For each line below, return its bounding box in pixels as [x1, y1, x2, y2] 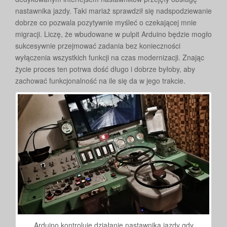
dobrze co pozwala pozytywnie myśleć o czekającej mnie [15, 17, 197, 27]
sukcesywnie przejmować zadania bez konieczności [15, 40, 180, 51]
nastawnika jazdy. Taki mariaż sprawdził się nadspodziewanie [15, 5, 212, 16]
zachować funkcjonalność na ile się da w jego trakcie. [15, 75, 185, 86]
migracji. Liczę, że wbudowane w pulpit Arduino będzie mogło [15, 28, 212, 39]
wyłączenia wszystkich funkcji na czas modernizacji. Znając [15, 52, 204, 62]
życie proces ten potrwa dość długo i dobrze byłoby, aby [15, 63, 195, 74]
